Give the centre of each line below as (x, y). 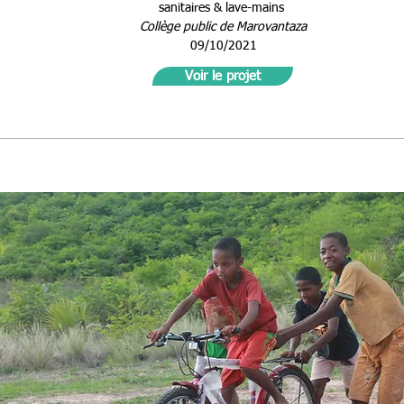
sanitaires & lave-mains (223, 8)
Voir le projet (223, 76)
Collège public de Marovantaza (223, 27)
